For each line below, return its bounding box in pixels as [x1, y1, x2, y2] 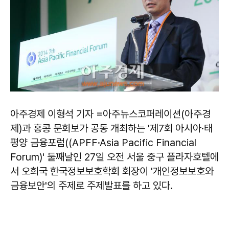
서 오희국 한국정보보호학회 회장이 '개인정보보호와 [10, 165, 214, 178]
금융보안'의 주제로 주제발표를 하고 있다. [10, 179, 173, 192]
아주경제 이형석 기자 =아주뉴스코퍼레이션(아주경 [10, 108, 211, 121]
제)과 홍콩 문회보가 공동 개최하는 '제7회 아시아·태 [10, 122, 213, 135]
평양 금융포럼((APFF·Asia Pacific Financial [10, 136, 196, 149]
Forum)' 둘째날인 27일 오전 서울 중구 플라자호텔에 [10, 151, 219, 164]
